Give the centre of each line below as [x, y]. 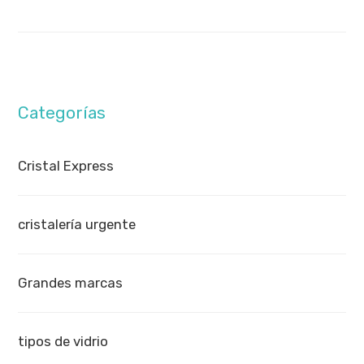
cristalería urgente [77, 224]
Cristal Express [66, 165]
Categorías [62, 112]
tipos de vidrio [63, 341]
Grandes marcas [71, 282]
